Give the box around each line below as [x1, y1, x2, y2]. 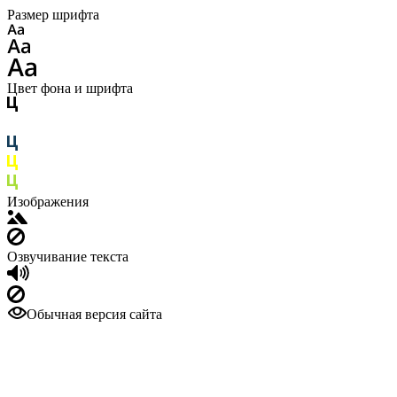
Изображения [7, 194, 89, 209]
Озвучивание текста [7, 249, 128, 264]
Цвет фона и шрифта [7, 81, 133, 96]
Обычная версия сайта [27, 307, 162, 322]
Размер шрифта [7, 7, 99, 22]
